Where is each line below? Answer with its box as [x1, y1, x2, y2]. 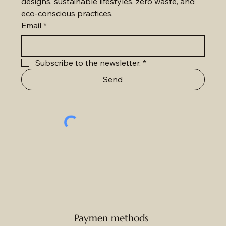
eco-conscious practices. [21, 8, 113, 18]
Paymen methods [74, 211, 148, 224]
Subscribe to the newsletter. [35, 57, 141, 68]
